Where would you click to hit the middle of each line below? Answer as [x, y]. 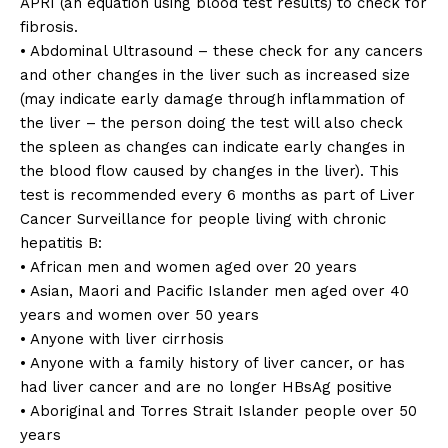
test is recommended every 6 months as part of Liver [217, 194]
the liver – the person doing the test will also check [211, 122]
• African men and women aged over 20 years [188, 266]
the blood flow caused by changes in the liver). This [209, 170]
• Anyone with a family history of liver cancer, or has [212, 362]
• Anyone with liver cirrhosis [122, 338]
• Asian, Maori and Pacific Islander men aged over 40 [214, 290]
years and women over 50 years [139, 314]
